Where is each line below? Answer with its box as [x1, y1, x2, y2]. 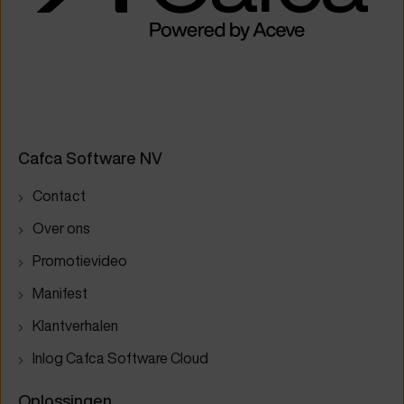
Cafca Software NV [18, 147, 162, 170]
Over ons [32, 218, 90, 239]
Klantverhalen [32, 316, 118, 336]
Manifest [32, 283, 87, 304]
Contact [32, 186, 86, 207]
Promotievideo [32, 251, 127, 271]
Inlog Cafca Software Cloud [32, 348, 208, 369]
